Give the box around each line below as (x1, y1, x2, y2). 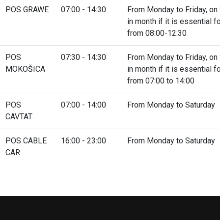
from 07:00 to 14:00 (127, 76, 194, 85)
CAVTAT (5, 111, 32, 121)
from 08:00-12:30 (127, 28, 187, 38)
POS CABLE (5, 136, 47, 145)
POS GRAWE (5, 4, 49, 14)
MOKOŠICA (5, 64, 45, 74)
